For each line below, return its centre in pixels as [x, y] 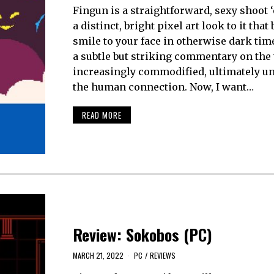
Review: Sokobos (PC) [142, 234]
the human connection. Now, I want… [163, 87]
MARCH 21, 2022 [98, 255]
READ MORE [102, 115]
